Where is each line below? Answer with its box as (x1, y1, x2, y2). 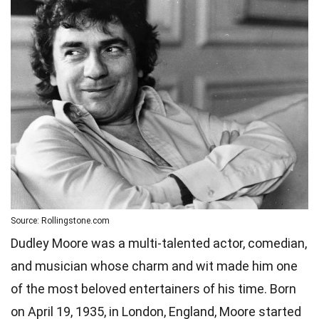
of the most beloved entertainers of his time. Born (11, 281, 296, 297)
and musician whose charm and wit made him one (11, 258, 298, 274)
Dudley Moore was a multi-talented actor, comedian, (11, 236, 307, 251)
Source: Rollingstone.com (11, 216, 110, 226)
